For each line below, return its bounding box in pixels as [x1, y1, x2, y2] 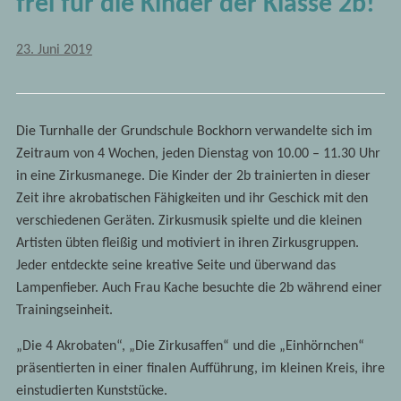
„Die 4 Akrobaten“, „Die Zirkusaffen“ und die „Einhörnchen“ [15, 339, 364, 354]
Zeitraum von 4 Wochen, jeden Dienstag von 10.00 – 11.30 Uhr [15, 147, 380, 161]
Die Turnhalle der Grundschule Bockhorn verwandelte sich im [15, 124, 372, 139]
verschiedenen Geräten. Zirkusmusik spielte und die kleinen [15, 214, 362, 228]
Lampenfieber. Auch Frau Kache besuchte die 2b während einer [15, 281, 382, 295]
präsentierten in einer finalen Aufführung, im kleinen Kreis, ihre [15, 362, 385, 376]
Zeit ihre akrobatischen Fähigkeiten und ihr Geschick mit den [15, 192, 368, 206]
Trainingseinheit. [15, 303, 113, 318]
